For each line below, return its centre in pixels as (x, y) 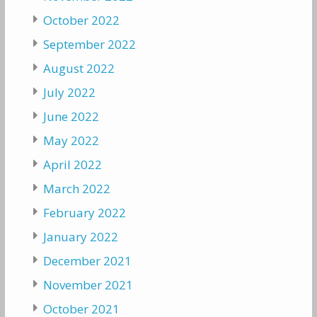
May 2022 (71, 141)
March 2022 (76, 189)
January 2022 (80, 237)
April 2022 (72, 165)
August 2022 (79, 69)
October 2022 (81, 21)
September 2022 (89, 45)
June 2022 (71, 117)
